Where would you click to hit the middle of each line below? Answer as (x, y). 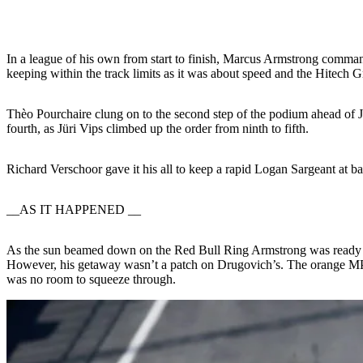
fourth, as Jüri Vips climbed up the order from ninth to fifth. (158, 128)
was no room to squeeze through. (91, 279)
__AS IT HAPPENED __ (74, 209)
